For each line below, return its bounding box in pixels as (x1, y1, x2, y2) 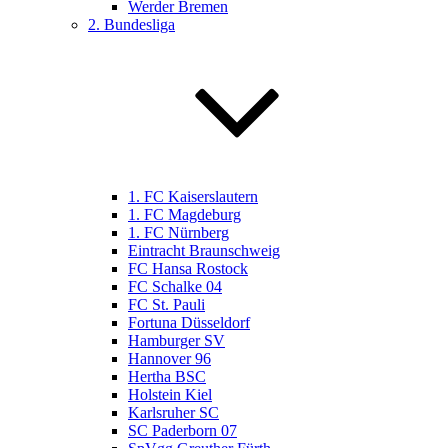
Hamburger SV (128, 332, 225, 349)
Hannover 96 (128, 350, 211, 367)
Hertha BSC (128, 368, 206, 385)
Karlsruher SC (128, 404, 219, 421)
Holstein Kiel (128, 386, 212, 403)
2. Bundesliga (88, 16, 175, 33)
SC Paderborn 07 (128, 422, 237, 439)
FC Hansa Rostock (128, 260, 248, 277)
